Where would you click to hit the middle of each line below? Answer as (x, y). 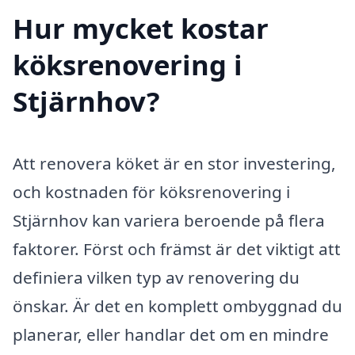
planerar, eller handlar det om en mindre (171, 335)
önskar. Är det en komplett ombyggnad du (177, 306)
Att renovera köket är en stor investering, (174, 164)
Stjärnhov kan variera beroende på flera (169, 221)
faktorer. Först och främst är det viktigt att (177, 249)
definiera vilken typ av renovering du (156, 278)
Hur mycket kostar (141, 29)
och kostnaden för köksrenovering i (151, 192)
